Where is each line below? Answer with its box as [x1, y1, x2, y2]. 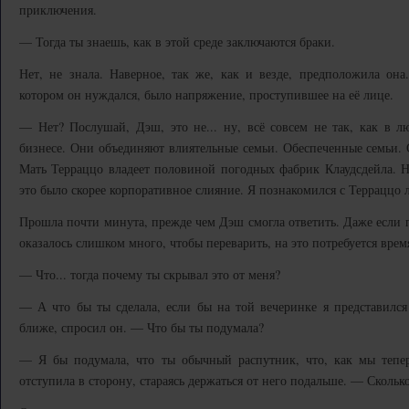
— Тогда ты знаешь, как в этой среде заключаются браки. [19, 33, 335, 50]
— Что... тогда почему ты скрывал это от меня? [19, 266, 280, 283]
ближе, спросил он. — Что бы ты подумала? [19, 319, 264, 336]
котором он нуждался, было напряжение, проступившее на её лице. [19, 86, 393, 103]
